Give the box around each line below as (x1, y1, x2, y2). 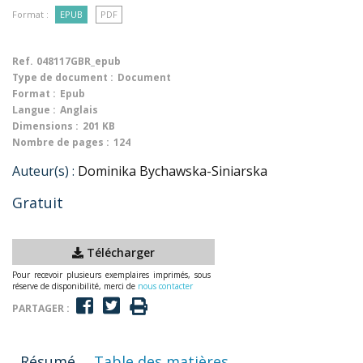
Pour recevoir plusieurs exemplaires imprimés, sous (12, 269, 211, 280)
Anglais (60, 103, 98, 117)
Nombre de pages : (12, 135, 109, 149)
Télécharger (83, 244, 155, 260)
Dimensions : (12, 119, 79, 133)
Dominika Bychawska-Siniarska (78, 162, 267, 180)
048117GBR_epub (36, 54, 121, 68)
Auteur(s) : (12, 162, 75, 180)
